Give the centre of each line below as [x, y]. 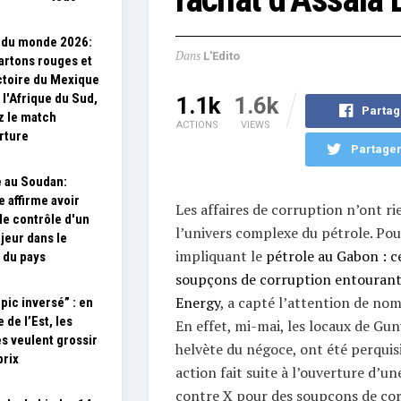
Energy [197, 302]
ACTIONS [197, 124]
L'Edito [221, 56]
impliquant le [220, 256]
